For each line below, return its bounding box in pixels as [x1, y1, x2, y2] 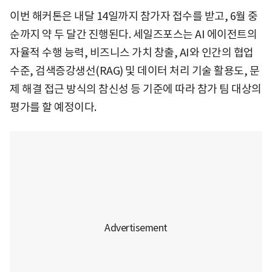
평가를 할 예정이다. [10, 100, 97, 114]
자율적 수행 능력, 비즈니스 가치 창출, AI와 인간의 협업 [10, 45, 254, 59]
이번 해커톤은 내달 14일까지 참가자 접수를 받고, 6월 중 [10, 8, 258, 23]
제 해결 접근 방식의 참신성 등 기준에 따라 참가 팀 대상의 [10, 81, 262, 96]
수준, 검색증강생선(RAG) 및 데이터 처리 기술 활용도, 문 [10, 63, 259, 78]
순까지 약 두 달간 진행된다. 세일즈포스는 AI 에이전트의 [10, 27, 257, 41]
